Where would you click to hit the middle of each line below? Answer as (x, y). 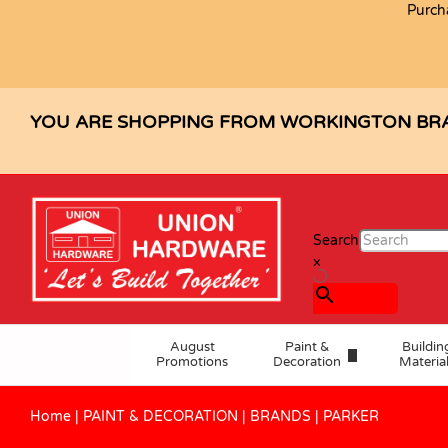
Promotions (192, 362)
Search (336, 240)
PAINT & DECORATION (160, 417)
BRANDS (280, 417)
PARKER (351, 417)
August (192, 347)
